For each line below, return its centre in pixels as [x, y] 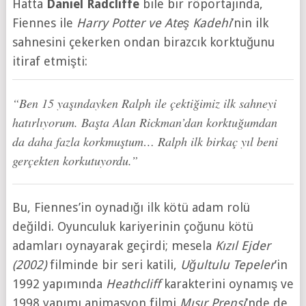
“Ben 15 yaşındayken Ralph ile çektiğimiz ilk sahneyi [144, 103]
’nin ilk [250, 23]
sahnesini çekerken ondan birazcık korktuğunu [143, 42]
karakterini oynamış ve [227, 283]
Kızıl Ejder [242, 245]
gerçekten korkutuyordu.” [75, 160]
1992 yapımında [59, 283]
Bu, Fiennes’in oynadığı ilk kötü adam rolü [131, 207]
